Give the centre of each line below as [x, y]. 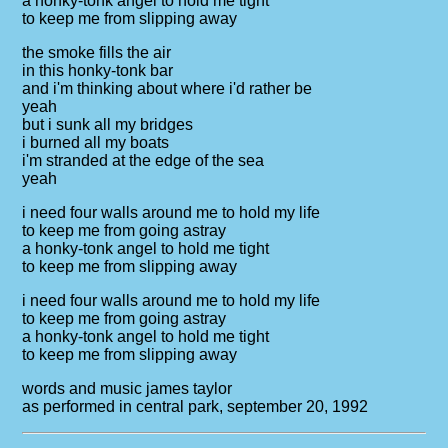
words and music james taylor [127, 388]
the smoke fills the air [97, 52]
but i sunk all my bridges [108, 124]
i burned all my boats [96, 142]
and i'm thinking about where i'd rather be [167, 88]
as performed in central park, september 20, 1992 [195, 406]
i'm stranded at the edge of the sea [143, 160]
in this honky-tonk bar [98, 70]
